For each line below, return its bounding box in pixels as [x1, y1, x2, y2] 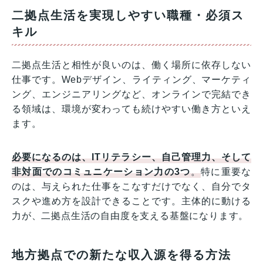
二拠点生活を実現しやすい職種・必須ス [12, 9, 244, 22]
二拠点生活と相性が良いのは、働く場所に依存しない [12, 60, 251, 70]
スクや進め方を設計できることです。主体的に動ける [12, 196, 251, 207]
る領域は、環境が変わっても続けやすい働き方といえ [12, 104, 251, 114]
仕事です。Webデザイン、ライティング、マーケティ [12, 75, 251, 85]
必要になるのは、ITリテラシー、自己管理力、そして [12, 152, 251, 163]
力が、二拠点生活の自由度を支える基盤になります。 [12, 211, 249, 221]
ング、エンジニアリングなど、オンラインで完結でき [12, 89, 251, 100]
